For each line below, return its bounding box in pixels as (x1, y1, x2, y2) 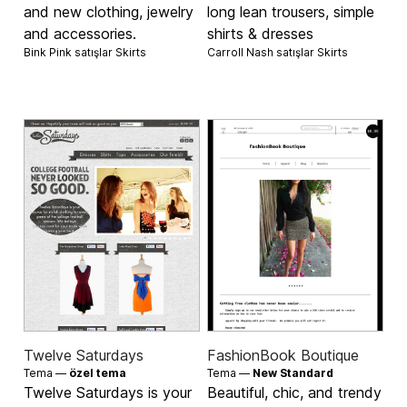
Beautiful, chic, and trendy (207, 382, 382, 402)
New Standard (253, 365, 333, 380)
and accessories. (24, 24, 137, 43)
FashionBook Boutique (207, 345, 359, 364)
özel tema (69, 365, 127, 380)
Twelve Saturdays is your (24, 382, 193, 402)
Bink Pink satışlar (24, 45, 116, 59)
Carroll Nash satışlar (207, 45, 317, 59)
